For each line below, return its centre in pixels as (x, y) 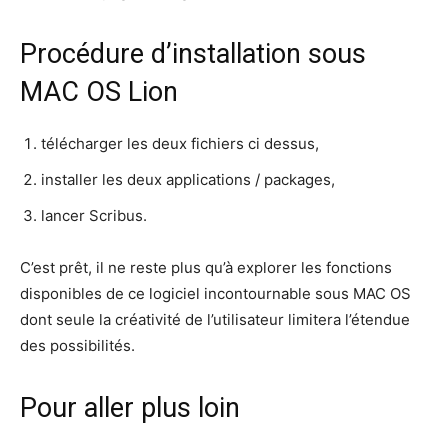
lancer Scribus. (94, 215)
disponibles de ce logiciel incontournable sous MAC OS (215, 293)
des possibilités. (77, 345)
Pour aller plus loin (130, 407)
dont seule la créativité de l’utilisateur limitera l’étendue (215, 319)
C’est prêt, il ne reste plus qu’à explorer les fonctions (206, 267)
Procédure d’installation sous (193, 53)
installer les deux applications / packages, (188, 179)
